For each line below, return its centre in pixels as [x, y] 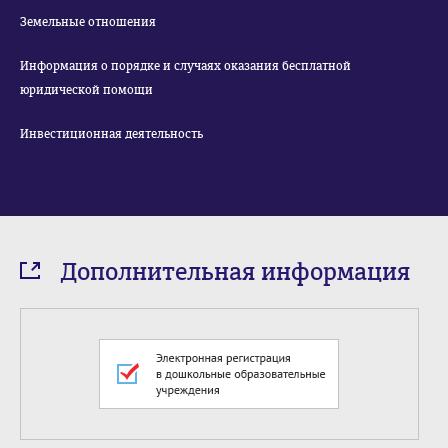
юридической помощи [86, 90]
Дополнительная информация [235, 272]
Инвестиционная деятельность [111, 134]
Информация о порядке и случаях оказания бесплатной [185, 66]
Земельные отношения [88, 22]
